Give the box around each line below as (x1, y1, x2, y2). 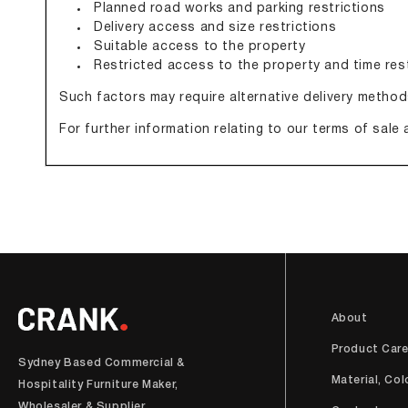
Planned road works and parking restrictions (94, 3, 385, 15)
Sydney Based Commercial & (18, 358, 186, 368)
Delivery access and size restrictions (94, 22, 337, 34)
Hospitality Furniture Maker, (18, 380, 178, 390)
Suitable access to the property (94, 41, 306, 53)
